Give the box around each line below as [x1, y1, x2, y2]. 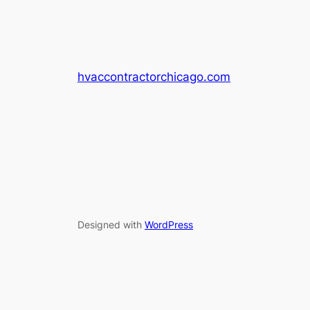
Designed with [77, 218, 145, 230]
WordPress [145, 218, 193, 230]
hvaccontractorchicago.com [77, 70, 230, 84]
